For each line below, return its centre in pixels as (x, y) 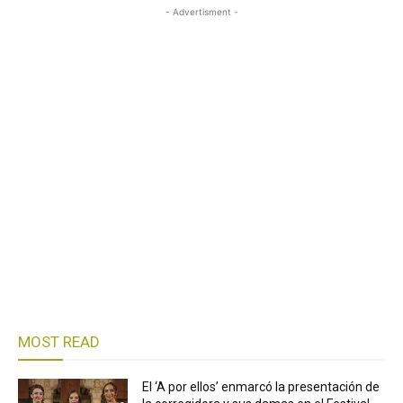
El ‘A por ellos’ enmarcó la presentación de (261, 387)
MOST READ (59, 342)
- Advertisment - (201, 12)
